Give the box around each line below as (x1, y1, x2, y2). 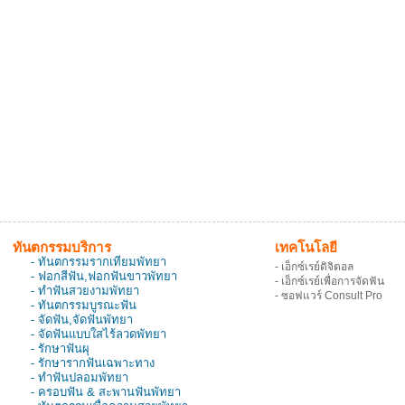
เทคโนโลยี (275, 240, 337, 255)
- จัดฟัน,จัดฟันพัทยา (31, 313, 133, 326)
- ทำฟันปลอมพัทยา (31, 371, 128, 384)
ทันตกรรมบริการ (13, 240, 111, 255)
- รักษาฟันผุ (31, 342, 89, 355)
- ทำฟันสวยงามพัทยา (31, 284, 139, 297)
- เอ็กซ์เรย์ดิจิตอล (275, 260, 353, 273)
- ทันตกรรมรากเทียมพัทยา (31, 255, 166, 268)
